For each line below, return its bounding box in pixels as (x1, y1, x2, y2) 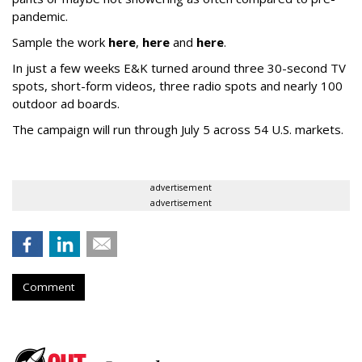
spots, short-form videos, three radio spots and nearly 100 (12, 78, 343, 95)
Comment (23, 280, 74, 295)
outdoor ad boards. (12, 95, 123, 112)
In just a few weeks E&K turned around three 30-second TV (12, 60, 346, 77)
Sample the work (12, 34, 108, 51)
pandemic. (12, 8, 71, 25)
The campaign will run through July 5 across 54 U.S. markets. (12, 121, 343, 138)
